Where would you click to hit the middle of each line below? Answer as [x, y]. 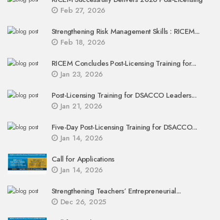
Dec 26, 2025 [82, 202]
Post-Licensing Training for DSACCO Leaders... [124, 95]
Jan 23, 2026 [80, 74]
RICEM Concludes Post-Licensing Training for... [124, 63]
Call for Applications [83, 159]
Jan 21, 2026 [80, 106]
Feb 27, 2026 [82, 10]
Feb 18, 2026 [82, 42]
